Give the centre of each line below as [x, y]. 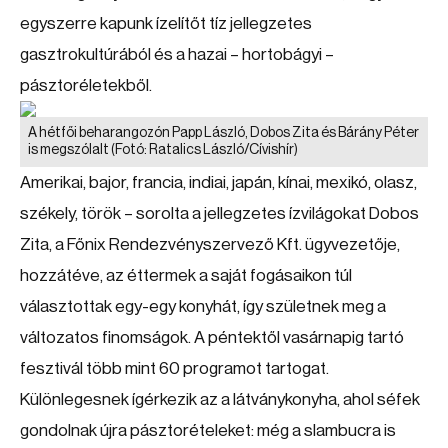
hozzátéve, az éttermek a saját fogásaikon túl [186, 275]
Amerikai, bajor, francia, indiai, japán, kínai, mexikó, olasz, [218, 182]
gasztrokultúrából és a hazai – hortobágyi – [177, 54]
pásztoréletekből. [86, 85]
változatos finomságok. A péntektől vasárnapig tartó [212, 337]
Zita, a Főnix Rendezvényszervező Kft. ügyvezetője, [210, 244]
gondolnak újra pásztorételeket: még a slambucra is [208, 430]
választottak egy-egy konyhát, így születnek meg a [203, 306]
